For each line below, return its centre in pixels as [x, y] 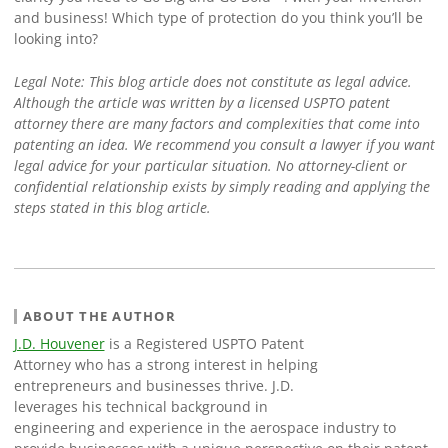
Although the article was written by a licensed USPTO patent [201, 102]
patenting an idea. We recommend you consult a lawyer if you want [224, 144]
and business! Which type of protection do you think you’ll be [218, 18]
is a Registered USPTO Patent [204, 344]
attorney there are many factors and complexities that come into [216, 123]
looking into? [55, 39]
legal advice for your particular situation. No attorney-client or [210, 165]
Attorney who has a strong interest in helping [165, 365]
